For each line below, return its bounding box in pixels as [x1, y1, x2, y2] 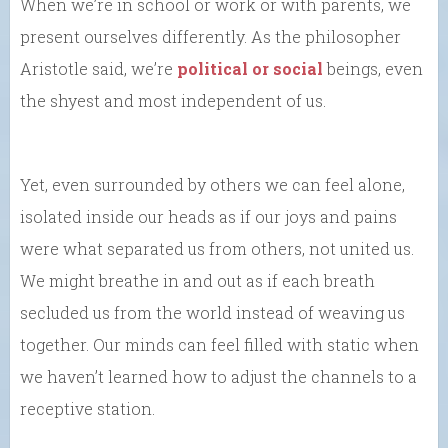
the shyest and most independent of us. [20, 89, 326, 111]
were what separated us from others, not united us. [20, 237, 414, 259]
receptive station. [20, 397, 155, 419]
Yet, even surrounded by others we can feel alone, [20, 173, 405, 195]
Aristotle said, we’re [20, 57, 177, 79]
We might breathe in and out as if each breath [20, 269, 375, 291]
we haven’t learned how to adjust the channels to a [20, 365, 417, 387]
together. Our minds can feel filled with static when [20, 333, 419, 355]
